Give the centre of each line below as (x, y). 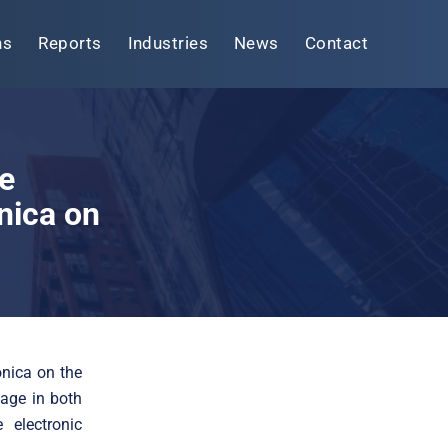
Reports (70, 43)
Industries (168, 43)
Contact (336, 43)
